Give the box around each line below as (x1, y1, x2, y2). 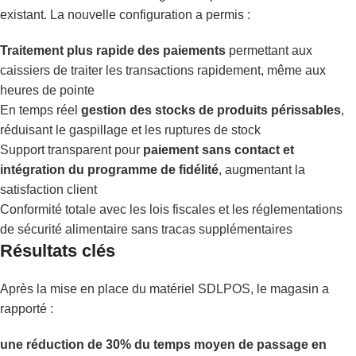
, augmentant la (219, 162, 305, 176)
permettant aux (226, 43, 312, 57)
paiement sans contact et (143, 142, 294, 157)
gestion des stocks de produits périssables (81, 103, 341, 117)
